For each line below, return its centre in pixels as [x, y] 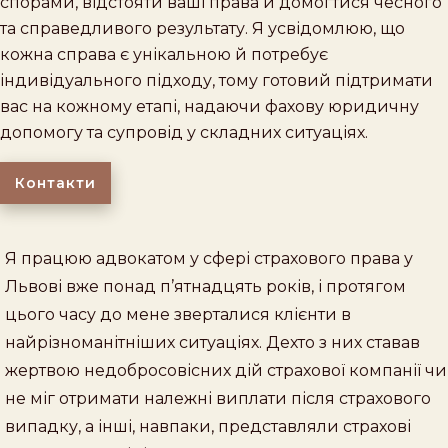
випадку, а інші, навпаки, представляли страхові [208, 426]
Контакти [55, 182]
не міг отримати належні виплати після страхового [218, 398]
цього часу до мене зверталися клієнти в [178, 314]
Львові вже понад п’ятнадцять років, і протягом [205, 286]
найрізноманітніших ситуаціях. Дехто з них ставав [212, 342]
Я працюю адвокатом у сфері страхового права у [209, 258]
